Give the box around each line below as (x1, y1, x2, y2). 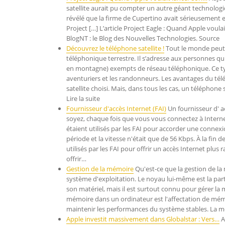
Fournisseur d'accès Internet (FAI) (66, 104, 166, 113)
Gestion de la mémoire (66, 164, 134, 173)
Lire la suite (66, 94, 100, 103)
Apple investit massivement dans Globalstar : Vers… (66, 214, 219, 223)
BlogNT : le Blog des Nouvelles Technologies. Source (66, 34, 219, 43)
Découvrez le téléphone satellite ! (66, 44, 164, 53)
